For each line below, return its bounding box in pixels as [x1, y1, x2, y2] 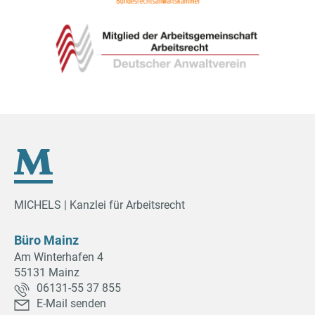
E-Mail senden [37, 297, 106, 311]
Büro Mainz [14, 233, 79, 248]
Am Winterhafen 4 [14, 250, 103, 264]
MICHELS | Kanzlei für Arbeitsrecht [14, 198, 185, 212]
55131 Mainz [14, 266, 79, 280]
